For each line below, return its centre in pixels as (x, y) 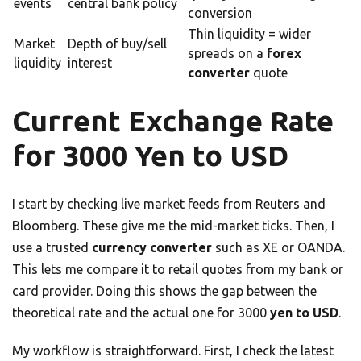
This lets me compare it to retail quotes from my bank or (178, 270)
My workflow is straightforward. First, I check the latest (173, 351)
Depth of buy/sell (117, 44)
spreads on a (227, 54)
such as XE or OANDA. (278, 248)
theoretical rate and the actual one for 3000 (141, 313)
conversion (220, 13)
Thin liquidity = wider (249, 34)
